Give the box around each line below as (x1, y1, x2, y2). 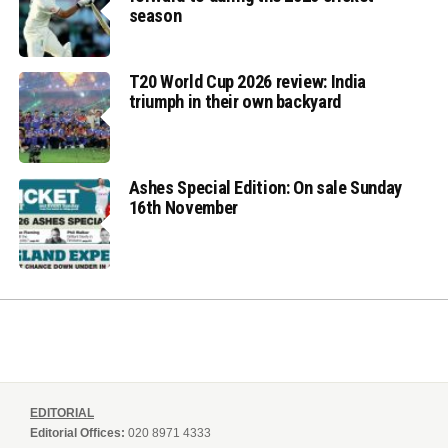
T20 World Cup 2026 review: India (128, 70, 366, 92)
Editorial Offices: (30, 426, 125, 441)
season (128, 4, 182, 26)
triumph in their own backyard (128, 90, 341, 112)
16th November (128, 197, 238, 219)
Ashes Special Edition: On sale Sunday (128, 177, 402, 199)
